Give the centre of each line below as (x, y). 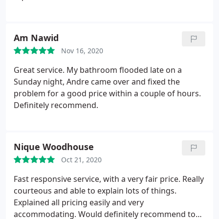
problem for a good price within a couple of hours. (107, 93)
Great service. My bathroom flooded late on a (98, 70)
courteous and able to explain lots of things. (95, 191)
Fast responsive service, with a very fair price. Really (109, 179)
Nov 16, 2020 (82, 51)
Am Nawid (36, 38)
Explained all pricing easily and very (79, 202)
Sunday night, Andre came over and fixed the (97, 82)
